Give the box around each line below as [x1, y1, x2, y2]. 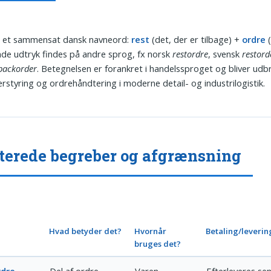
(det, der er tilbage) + [149, 33, 243, 45]
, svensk [208, 47, 243, 60]
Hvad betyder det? [49, 226, 122, 237]
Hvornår [134, 226, 167, 237]
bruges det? [134, 238, 181, 250]
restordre [172, 47, 209, 60]
